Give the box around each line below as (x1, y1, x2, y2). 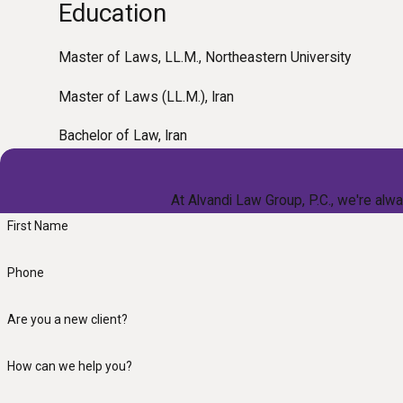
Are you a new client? (6, 311, 128, 327)
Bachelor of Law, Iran (58, 128, 187, 145)
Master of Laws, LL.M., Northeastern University (58, 49, 351, 67)
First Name (6, 219, 68, 234)
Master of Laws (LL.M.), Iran (58, 88, 234, 105)
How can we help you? (6, 358, 132, 373)
